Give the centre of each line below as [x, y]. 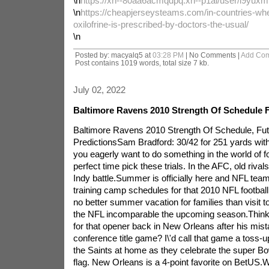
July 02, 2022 [99, 90]
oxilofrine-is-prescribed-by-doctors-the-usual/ [161, 24]
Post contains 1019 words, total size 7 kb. [142, 63]
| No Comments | [212, 55]
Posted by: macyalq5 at [113, 55]
